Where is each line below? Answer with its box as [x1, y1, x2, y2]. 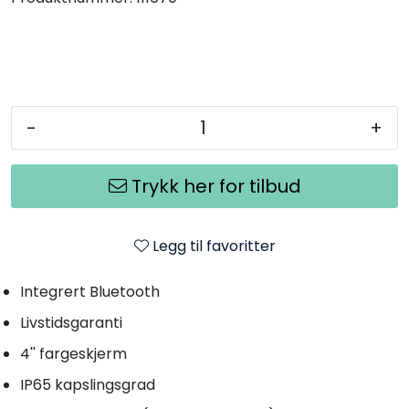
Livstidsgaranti [20, 311, 122, 333]
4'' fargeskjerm [20, 342, 127, 364]
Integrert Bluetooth [20, 280, 160, 302]
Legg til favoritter [152, 235, 276, 257]
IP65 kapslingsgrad [20, 373, 155, 395]
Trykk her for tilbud [131, 173, 301, 199]
